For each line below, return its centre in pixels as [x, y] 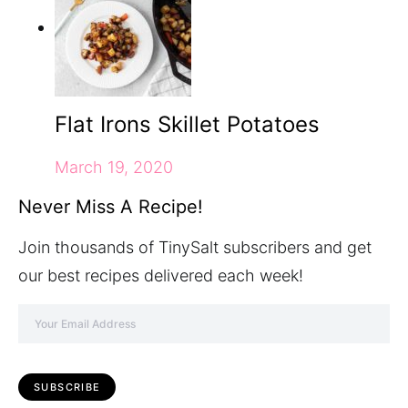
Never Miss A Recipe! [111, 207]
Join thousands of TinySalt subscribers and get [195, 247]
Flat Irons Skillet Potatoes [187, 124]
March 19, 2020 [114, 167]
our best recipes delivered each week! [161, 275]
